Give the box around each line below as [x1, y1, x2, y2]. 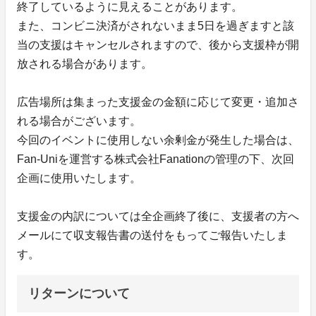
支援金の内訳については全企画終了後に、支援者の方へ [17, 210, 299, 223]
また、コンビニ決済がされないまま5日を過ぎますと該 [17, 20, 294, 32]
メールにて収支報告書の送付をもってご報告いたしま [17, 229, 288, 242]
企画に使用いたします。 [17, 172, 141, 185]
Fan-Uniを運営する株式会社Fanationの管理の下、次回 [17, 153, 294, 166]
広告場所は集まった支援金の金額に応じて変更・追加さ [17, 96, 299, 109]
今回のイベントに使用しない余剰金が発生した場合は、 [17, 134, 299, 147]
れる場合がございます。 [17, 115, 141, 128]
